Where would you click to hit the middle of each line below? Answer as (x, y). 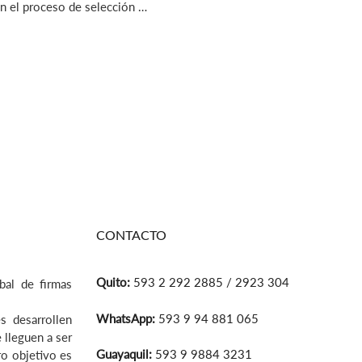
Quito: (115, 282)
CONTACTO (131, 236)
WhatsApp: (126, 318)
